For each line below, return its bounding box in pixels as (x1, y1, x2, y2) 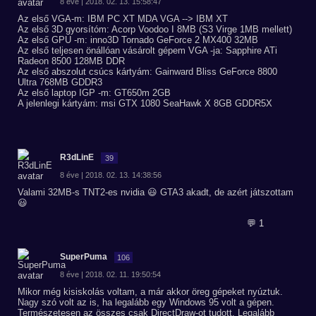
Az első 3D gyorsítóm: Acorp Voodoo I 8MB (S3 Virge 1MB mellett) (18, 24, 292, 35)
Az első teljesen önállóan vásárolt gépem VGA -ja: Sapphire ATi (18, 45, 277, 56)
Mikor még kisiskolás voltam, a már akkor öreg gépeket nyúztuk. (18, 286, 283, 297)
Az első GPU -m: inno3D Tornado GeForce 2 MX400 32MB (18, 35, 258, 45)
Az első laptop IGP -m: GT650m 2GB (18, 87, 171, 98)
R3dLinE (60, 152, 94, 162)
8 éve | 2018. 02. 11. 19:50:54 (60, 270, 161, 279)
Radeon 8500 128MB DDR (18, 56, 125, 66)
